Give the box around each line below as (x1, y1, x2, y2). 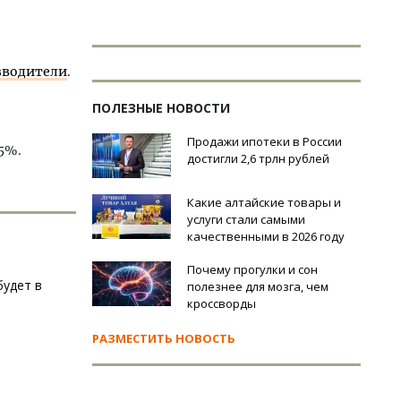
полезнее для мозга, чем (187, 278, 328, 294)
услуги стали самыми (187, 211, 305, 227)
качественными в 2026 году (187, 228, 345, 244)
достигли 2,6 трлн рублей (187, 150, 329, 166)
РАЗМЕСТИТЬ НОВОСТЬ (92, 330, 235, 346)
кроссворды (187, 295, 256, 311)
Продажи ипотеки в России (187, 133, 342, 149)
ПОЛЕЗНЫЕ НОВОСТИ (92, 99, 230, 116)
